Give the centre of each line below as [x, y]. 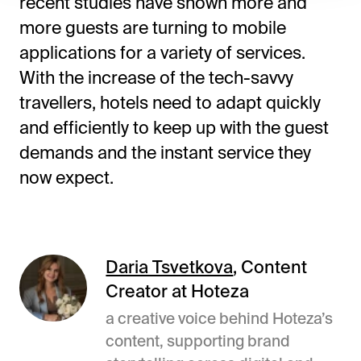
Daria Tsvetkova [170, 266]
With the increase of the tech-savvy [156, 77]
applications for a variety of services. [162, 52]
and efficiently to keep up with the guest [174, 127]
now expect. [66, 177]
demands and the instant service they [165, 152]
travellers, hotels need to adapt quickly [170, 102]
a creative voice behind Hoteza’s [220, 318]
